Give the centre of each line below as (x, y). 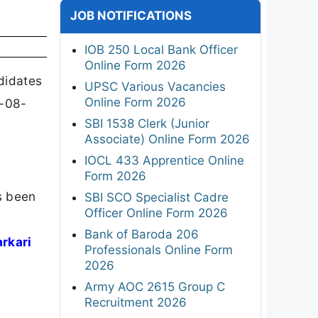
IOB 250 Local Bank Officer (161, 49)
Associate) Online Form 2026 (167, 139)
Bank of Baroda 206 (142, 234)
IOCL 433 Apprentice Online (164, 160)
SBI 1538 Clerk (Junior (147, 123)
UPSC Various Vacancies (155, 86)
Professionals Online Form (159, 250)
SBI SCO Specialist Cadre (157, 197)
